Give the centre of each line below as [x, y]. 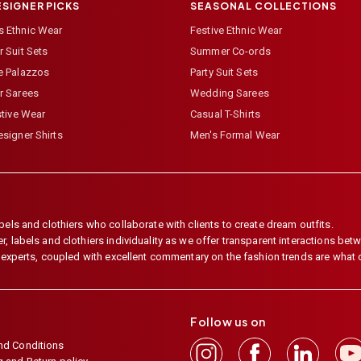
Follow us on [228, 322]
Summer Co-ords [230, 52]
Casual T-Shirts [225, 114]
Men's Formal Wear [235, 135]
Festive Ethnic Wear [237, 31]
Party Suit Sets [224, 73]
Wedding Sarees [230, 93]
